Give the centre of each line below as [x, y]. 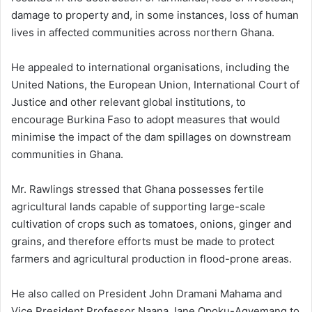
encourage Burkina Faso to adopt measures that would [146, 120]
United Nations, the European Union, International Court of [155, 85]
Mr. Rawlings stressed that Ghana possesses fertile [138, 189]
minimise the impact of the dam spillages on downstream [151, 137]
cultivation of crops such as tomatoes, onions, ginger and [151, 224]
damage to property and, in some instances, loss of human [155, 15]
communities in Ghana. [67, 155]
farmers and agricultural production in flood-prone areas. [151, 259]
